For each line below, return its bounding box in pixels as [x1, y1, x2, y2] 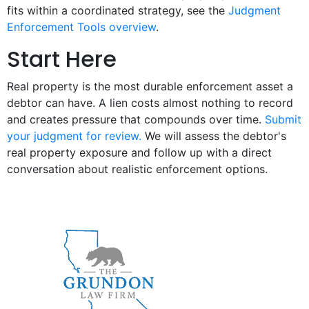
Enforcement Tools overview [7, 20, 156, 34]
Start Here [7, 43, 117, 75]
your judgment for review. [7, 129, 141, 143]
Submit [265, 112, 301, 127]
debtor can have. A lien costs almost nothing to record [7, 96, 293, 110]
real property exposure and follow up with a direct [7, 146, 272, 160]
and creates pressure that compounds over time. [7, 112, 265, 127]
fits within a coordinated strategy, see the [7, 3, 228, 18]
